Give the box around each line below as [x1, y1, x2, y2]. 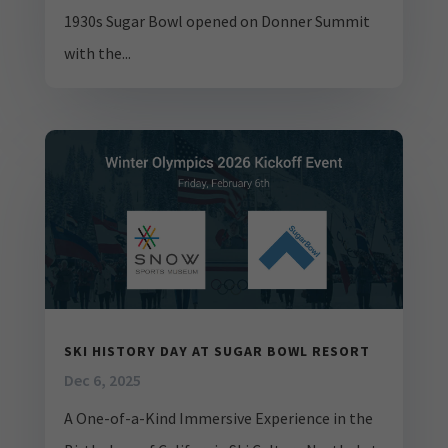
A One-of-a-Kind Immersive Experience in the [63, 407, 373, 428]
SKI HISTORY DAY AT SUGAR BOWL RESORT [63, 341, 370, 360]
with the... [63, 43, 131, 64]
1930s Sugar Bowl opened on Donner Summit [63, 11, 370, 32]
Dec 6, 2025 [63, 369, 141, 390]
